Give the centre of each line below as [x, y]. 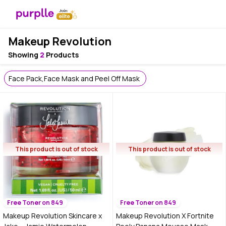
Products [62, 55]
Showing [24, 55]
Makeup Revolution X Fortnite [165, 216]
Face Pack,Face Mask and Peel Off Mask [74, 78]
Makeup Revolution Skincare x [52, 216]
